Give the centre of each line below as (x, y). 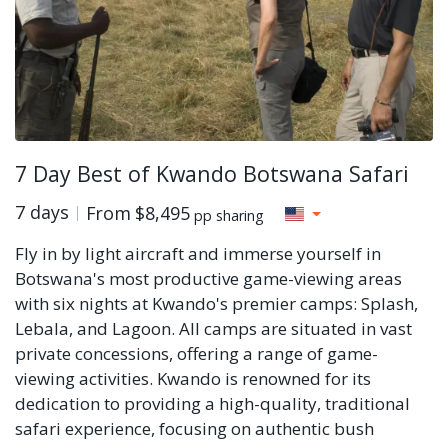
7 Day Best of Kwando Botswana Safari (212, 174)
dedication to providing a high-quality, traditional (212, 404)
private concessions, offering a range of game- (196, 354)
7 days (42, 212)
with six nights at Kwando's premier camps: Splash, (216, 304)
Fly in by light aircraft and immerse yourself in (198, 254)
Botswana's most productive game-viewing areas (208, 279)
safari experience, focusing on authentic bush (194, 429)
